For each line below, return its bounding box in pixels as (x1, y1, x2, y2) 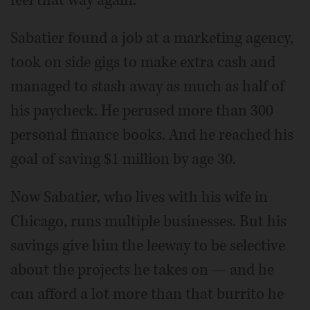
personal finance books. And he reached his (10, 124, 293, 145)
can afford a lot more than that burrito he (10, 283, 284, 304)
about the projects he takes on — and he (10, 259, 274, 280)
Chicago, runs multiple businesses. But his (10, 210, 286, 232)
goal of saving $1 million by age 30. (10, 148, 236, 170)
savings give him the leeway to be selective (10, 235, 285, 256)
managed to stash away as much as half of (10, 75, 284, 97)
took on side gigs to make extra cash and (10, 51, 275, 73)
